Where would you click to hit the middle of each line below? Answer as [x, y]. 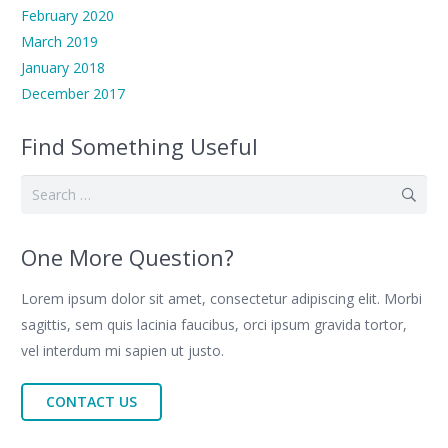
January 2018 [63, 68]
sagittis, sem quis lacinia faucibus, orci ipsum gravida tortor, [214, 325]
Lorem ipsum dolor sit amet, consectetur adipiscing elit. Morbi [221, 299]
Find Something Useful [139, 146]
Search [42, 187]
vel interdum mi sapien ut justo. [122, 351]
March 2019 [59, 42]
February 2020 [67, 16]
